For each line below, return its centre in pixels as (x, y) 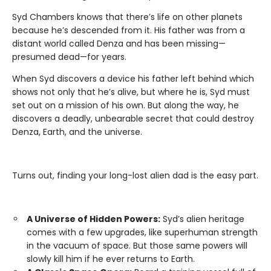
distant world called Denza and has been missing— (119, 44)
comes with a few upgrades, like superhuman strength (142, 233)
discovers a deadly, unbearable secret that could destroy (133, 119)
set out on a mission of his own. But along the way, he (126, 106)
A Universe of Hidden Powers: (93, 219)
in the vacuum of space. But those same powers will (137, 246)
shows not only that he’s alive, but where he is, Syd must (131, 92)
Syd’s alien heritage (202, 219)
